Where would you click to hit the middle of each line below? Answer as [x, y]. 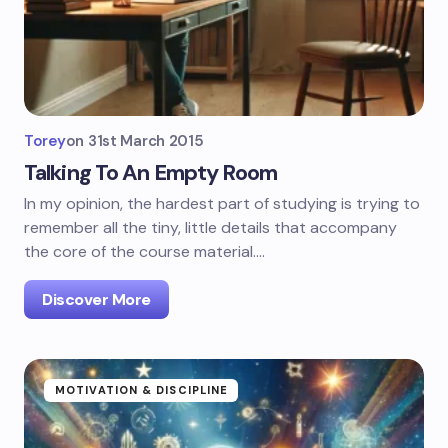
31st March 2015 [145, 141]
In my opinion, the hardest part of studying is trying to [222, 203]
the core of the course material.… [144, 251]
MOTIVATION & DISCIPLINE [142, 390]
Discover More [96, 299]
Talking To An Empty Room [150, 172]
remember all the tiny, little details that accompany [210, 227]
